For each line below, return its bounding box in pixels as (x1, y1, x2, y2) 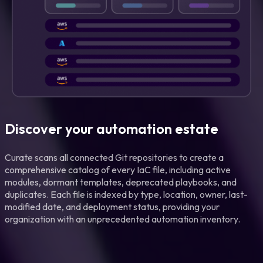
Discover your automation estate (5, 119, 218, 137)
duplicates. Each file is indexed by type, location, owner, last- (5, 188, 248, 200)
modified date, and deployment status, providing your (5, 200, 220, 213)
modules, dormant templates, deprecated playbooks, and (5, 176, 237, 188)
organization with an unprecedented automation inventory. (5, 213, 240, 225)
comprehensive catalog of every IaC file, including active (5, 163, 231, 176)
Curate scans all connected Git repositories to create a (5, 151, 224, 163)
